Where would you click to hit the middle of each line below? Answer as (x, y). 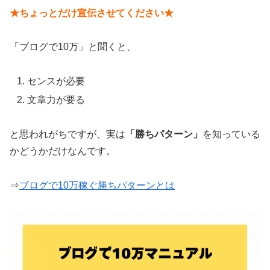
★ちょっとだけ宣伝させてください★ (92, 13)
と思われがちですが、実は (67, 134)
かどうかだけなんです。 (63, 151)
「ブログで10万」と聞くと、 (73, 47)
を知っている (231, 134)
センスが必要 (56, 81)
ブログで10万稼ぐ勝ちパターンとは (97, 185)
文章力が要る (56, 100)
